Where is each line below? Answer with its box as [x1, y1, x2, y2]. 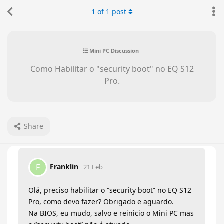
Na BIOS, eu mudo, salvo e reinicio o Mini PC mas [28, 208, 194, 218]
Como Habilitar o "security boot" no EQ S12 [30, 63, 194, 74]
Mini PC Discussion [89, 46, 139, 54]
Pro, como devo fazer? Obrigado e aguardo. [28, 197, 174, 206]
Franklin [50, 161, 78, 171]
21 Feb [83, 162, 103, 171]
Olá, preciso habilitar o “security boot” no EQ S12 [28, 185, 191, 195]
